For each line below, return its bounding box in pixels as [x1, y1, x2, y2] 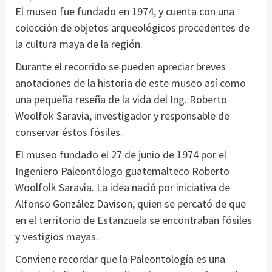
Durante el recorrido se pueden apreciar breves [15, 59, 226, 73]
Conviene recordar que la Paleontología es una [15, 251, 225, 266]
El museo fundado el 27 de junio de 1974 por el [15, 147, 226, 161]
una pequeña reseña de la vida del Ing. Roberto [15, 92, 227, 106]
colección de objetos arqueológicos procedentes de [15, 20, 250, 35]
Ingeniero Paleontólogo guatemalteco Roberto [15, 163, 229, 178]
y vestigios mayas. [15, 229, 98, 243]
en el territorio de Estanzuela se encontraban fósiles [15, 212, 252, 227]
